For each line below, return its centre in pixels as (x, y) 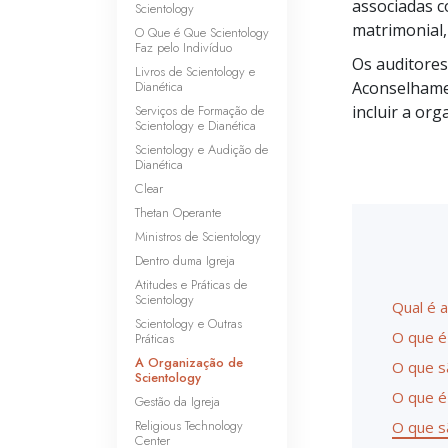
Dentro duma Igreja (185, 260)
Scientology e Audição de (201, 149)
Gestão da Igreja (177, 401)
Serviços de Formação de (199, 110)
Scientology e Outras (188, 323)
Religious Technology (189, 425)
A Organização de (189, 362)
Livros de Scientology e (195, 71)
